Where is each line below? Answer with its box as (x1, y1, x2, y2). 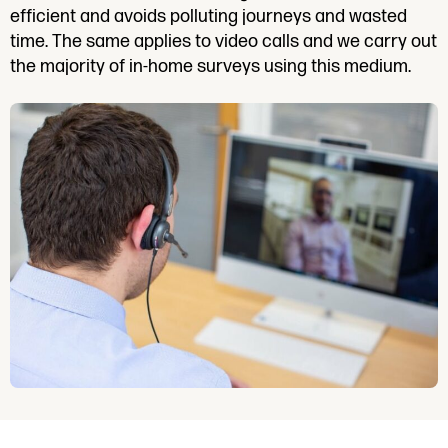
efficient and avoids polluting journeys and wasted (10, 5, 407, 27)
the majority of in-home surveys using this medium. (10, 55, 411, 77)
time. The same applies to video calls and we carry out (10, 30, 437, 52)
